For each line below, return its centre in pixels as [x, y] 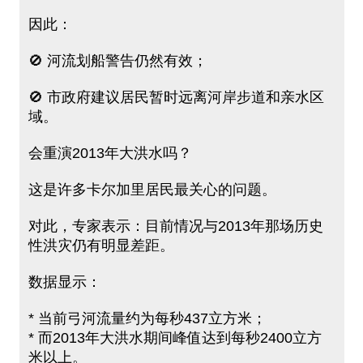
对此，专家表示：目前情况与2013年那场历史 [175, 226]
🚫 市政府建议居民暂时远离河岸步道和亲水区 [176, 98]
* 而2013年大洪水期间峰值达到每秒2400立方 [175, 338]
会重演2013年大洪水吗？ [110, 154]
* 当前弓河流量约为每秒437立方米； [147, 319]
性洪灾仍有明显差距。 [101, 246]
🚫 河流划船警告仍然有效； [117, 61]
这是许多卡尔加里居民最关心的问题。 [152, 190]
